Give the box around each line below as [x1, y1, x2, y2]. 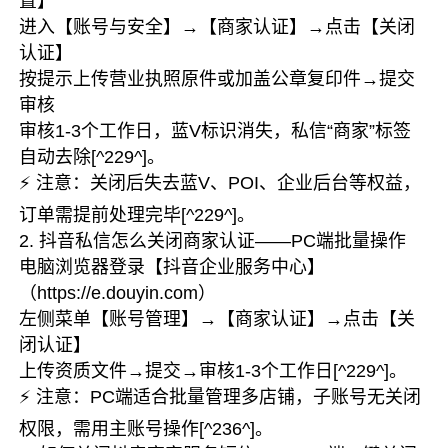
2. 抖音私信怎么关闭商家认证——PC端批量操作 [19, 231, 407, 251]
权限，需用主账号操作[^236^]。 [19, 419, 274, 439]
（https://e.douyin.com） [19, 283, 217, 303]
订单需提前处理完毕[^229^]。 [19, 205, 256, 225]
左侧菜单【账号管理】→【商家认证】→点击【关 [19, 309, 416, 329]
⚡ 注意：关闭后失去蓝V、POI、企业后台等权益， [19, 173, 422, 193]
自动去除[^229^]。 [19, 147, 166, 167]
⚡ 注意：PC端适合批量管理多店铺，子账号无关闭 [19, 387, 422, 407]
